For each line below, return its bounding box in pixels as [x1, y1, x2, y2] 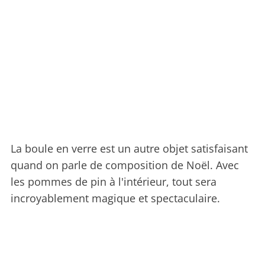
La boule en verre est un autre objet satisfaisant [11, 141, 248, 156]
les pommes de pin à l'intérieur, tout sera [11, 174, 216, 189]
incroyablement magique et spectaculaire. [11, 191, 220, 206]
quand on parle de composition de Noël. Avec [11, 158, 239, 173]
